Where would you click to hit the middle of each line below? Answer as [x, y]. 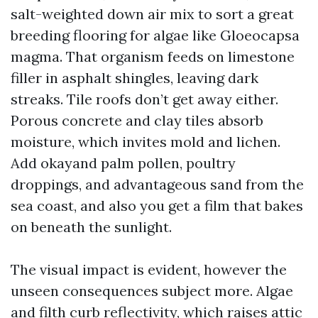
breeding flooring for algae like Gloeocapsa [155, 35]
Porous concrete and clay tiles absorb [137, 120]
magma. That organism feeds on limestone [153, 56]
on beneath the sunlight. [91, 227]
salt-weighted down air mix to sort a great [152, 14]
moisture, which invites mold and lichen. [146, 142]
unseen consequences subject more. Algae [152, 291]
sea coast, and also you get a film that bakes [157, 205]
